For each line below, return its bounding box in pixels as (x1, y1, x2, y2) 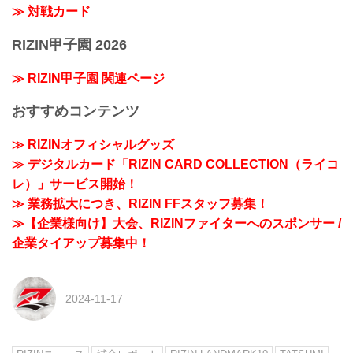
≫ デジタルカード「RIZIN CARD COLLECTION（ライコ (12, 157, 339, 171)
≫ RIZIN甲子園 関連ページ (12, 71, 165, 85)
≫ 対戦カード (12, 5, 91, 19)
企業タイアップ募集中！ (12, 236, 150, 250)
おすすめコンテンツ (12, 103, 139, 120)
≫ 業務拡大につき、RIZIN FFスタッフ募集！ (12, 196, 269, 210)
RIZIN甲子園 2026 (12, 36, 127, 53)
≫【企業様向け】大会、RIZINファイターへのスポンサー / (12, 216, 341, 230)
